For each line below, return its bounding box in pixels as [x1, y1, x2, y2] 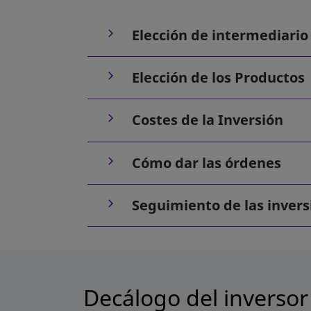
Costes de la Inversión [132, 110, 283, 130]
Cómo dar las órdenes [132, 153, 281, 172]
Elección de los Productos [132, 68, 305, 87]
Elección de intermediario [132, 26, 308, 44]
